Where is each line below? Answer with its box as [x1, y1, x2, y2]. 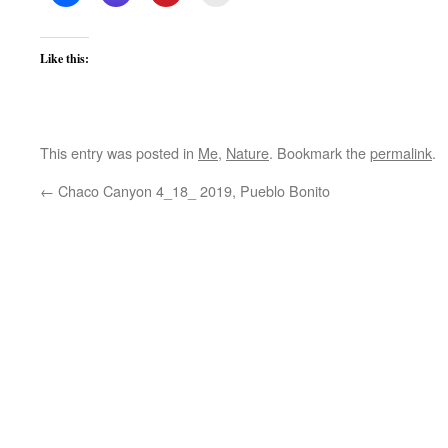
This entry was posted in [40, 141, 198, 163]
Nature [226, 141, 269, 163]
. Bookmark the [269, 141, 370, 163]
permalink [370, 141, 432, 163]
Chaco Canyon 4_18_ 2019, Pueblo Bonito [54, 179, 330, 201]
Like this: [40, 49, 89, 67]
